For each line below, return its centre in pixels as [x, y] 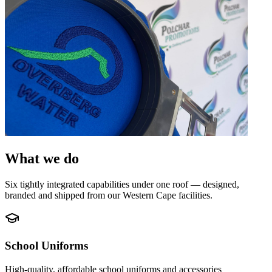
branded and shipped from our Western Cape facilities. [109, 195]
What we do [42, 159]
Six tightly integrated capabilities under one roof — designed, [122, 185]
